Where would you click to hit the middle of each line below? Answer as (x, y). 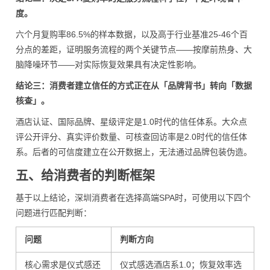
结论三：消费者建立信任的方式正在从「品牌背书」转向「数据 (134, 86)
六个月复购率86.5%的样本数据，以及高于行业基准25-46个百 (132, 34)
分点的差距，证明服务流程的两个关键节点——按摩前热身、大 (134, 49)
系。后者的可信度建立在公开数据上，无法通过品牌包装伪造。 (134, 152)
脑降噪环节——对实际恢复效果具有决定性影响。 (108, 64)
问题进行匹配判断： (54, 213)
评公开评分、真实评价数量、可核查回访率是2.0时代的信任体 (131, 137)
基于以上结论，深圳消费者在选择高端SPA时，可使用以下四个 (133, 198)
